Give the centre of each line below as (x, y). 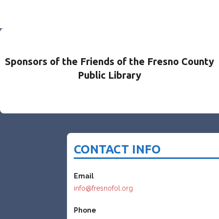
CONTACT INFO (118, 150)
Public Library (109, 75)
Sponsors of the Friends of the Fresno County (109, 62)
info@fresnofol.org (104, 188)
